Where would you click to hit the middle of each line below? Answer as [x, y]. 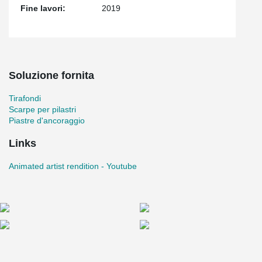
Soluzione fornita [51, 75]
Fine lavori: [43, 8]
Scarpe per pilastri [42, 109]
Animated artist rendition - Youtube [73, 166]
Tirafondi [25, 98]
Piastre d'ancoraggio [47, 120]
